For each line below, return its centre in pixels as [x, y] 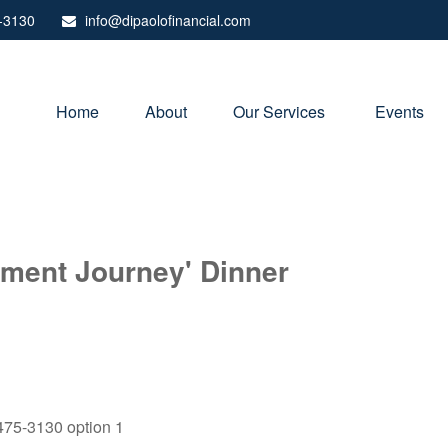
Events [399, 111]
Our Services [281, 111]
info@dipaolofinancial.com [168, 20]
